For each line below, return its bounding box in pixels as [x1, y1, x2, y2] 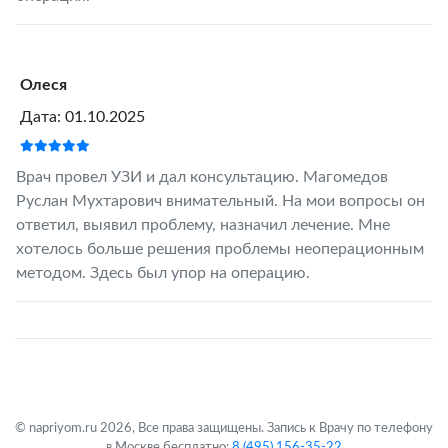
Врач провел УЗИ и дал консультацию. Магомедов [15, 169, 388, 186]
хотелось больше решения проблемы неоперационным [15, 241, 424, 258]
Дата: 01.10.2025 [19, 109, 145, 126]
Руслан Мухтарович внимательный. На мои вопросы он [15, 193, 425, 210]
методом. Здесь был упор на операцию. [15, 265, 310, 282]
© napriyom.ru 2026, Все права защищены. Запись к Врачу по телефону [15, 422, 433, 435]
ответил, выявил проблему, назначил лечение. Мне [15, 217, 390, 234]
